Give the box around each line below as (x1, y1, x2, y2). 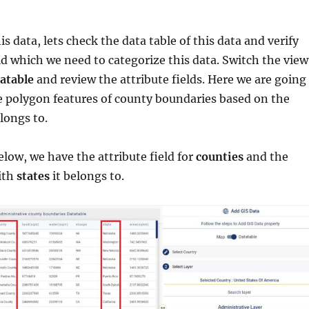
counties (195, 149, 243, 163)
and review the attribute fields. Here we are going (33, 72, 306, 86)
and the (243, 149, 288, 163)
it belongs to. (49, 168, 124, 183)
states (16, 168, 50, 183)
